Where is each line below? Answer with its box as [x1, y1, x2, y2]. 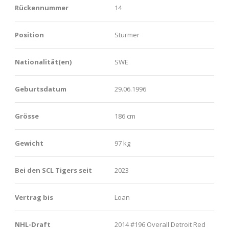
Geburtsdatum [15, 84, 66, 94]
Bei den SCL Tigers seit [15, 165, 92, 175]
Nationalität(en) [15, 57, 72, 66]
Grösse [15, 111, 39, 121]
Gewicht [15, 138, 43, 148]
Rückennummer [15, 3, 68, 12]
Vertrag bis [15, 192, 53, 202]
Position [15, 30, 44, 39]
